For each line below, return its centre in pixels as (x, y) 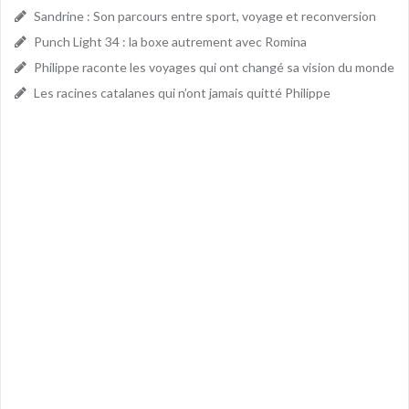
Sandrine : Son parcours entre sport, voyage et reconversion (205, 16)
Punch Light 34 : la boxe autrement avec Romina (170, 41)
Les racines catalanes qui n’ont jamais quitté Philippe (182, 92)
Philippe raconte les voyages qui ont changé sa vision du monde (214, 67)
